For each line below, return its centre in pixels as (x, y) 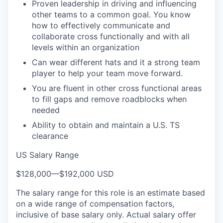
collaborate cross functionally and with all (111, 36)
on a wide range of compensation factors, (95, 204)
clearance (50, 136)
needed (46, 110)
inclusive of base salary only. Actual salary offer (106, 215)
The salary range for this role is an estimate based (111, 193)
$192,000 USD (87, 174)
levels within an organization (86, 47)
